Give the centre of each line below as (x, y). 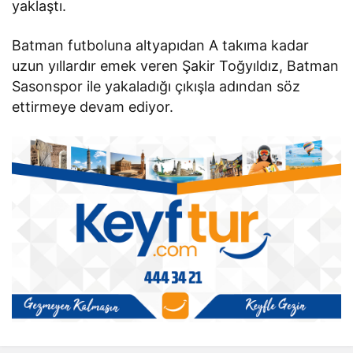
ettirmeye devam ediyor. (93, 107)
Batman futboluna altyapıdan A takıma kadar (161, 46)
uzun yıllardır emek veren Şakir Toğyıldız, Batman (176, 66)
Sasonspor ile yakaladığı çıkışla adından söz (156, 87)
